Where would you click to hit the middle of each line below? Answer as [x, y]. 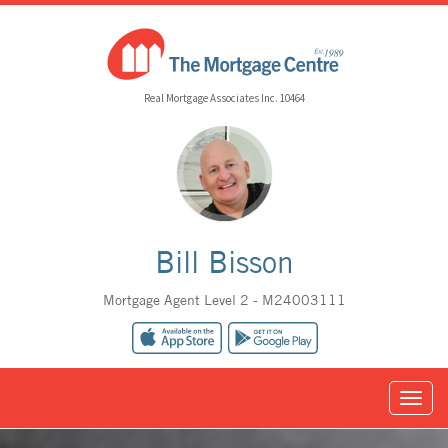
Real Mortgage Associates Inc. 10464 [224, 98]
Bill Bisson [224, 262]
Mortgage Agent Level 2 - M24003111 [224, 300]
